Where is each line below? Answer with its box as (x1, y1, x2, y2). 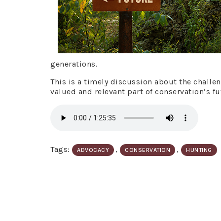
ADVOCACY (77, 147, 109, 153)
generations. (50, 59, 97, 69)
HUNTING (186, 147, 212, 153)
